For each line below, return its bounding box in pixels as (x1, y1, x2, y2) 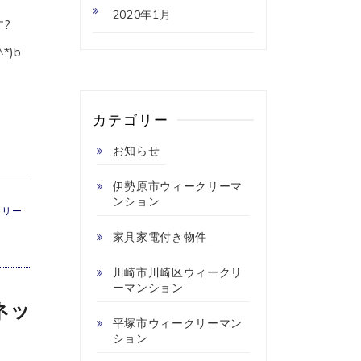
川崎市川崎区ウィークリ (112, 264, 243, 280)
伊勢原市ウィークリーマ (112, 178, 243, 193)
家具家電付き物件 (112, 229, 208, 244)
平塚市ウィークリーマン (112, 315, 243, 330)
